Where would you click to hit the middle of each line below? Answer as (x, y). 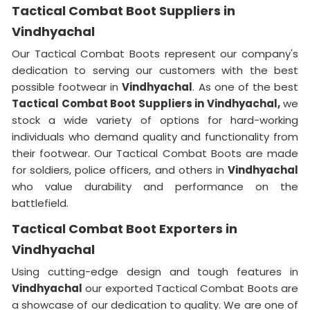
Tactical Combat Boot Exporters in (125, 228)
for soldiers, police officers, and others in (120, 170)
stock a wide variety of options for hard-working (155, 120)
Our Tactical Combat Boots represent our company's (155, 53)
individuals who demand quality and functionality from (155, 136)
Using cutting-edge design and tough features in (155, 271)
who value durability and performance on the (155, 186)
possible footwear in (67, 86)
